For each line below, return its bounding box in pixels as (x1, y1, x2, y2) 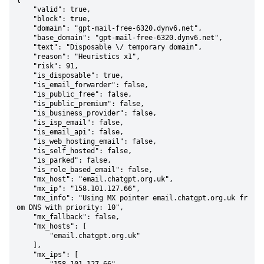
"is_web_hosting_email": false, (16, 137, 33, 146)
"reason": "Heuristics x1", (16, 52, 33, 61)
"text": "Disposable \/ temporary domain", (16, 43, 33, 51)
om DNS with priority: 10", (16, 203, 124, 212)
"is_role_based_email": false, (16, 166, 33, 174)
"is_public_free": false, (16, 90, 33, 98)
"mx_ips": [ (16, 250, 33, 259)
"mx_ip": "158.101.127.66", (16, 184, 33, 193)
